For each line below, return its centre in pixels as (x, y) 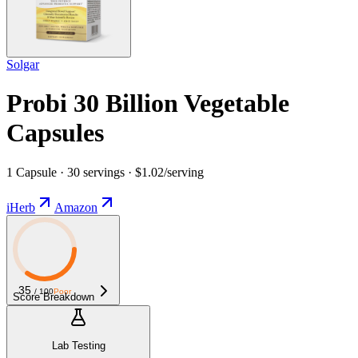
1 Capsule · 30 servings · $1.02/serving (105, 172)
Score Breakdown (54, 296)
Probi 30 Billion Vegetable (148, 103)
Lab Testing (78, 346)
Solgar (23, 64)
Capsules (55, 133)
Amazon (76, 207)
